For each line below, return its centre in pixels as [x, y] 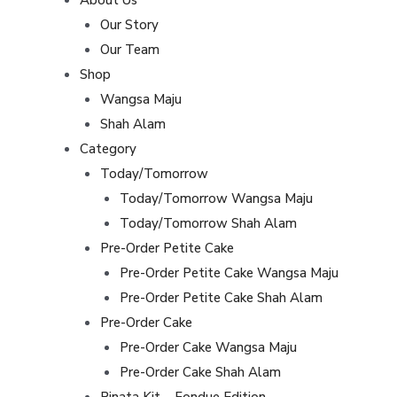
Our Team [129, 49]
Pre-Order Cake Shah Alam [200, 372]
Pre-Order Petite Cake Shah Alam [221, 297]
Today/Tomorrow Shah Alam [208, 223]
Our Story [129, 24]
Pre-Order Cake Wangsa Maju [208, 347]
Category [108, 148]
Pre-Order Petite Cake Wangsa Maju [229, 272]
